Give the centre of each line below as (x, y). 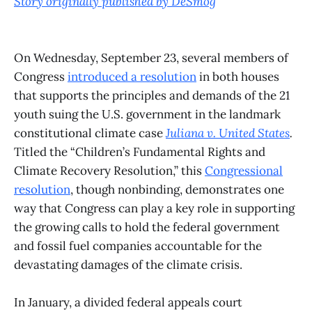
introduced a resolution (132, 77)
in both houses (238, 77)
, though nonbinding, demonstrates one (177, 190)
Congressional (244, 171)
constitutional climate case (90, 133)
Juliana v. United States (228, 133)
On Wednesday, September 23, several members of (151, 58)
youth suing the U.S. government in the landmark (147, 115)
